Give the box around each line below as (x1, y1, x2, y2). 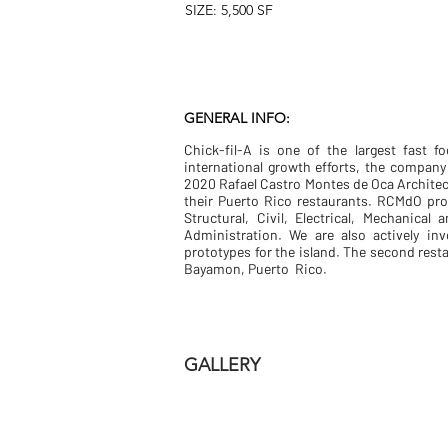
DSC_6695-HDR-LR (193, 400, 310, 417)
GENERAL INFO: (184, 109, 290, 127)
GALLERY (184, 354, 260, 376)
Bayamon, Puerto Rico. (184, 260, 327, 277)
